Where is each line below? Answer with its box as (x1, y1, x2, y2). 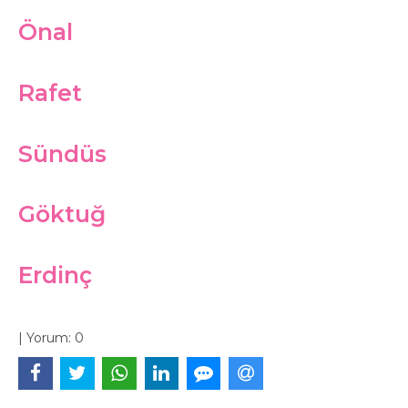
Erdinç (18, 261, 92, 289)
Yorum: (23, 329, 75, 346)
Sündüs (18, 139, 107, 168)
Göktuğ (18, 200, 106, 229)
